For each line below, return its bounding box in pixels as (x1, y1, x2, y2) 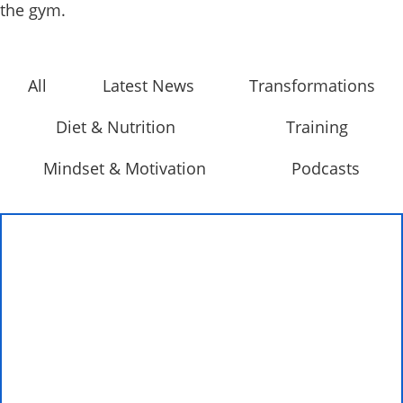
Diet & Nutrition (55, 116, 175, 138)
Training (285, 116, 348, 138)
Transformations (249, 75, 376, 96)
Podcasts (291, 157, 361, 179)
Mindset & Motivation (42, 157, 206, 179)
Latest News (102, 75, 194, 96)
